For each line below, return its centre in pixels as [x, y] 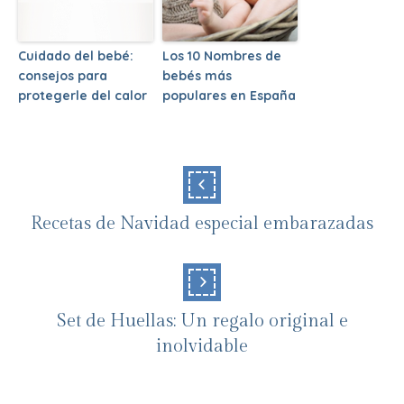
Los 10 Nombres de [222, 55]
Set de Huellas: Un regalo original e [202, 321]
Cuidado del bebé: [76, 55]
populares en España [229, 95]
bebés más [197, 75]
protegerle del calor [83, 95]
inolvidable [202, 346]
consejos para [63, 75]
